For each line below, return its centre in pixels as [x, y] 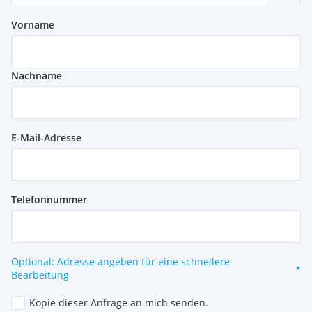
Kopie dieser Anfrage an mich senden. [119, 303]
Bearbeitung [40, 275]
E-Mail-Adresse [46, 138]
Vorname [33, 25]
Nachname [37, 76]
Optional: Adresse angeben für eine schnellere [120, 262]
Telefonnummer [49, 200]
